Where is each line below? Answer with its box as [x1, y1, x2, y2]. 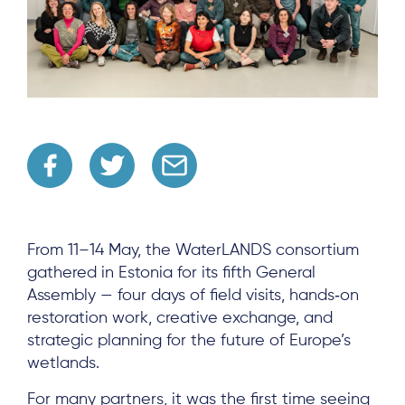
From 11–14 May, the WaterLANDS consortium [27, 242, 359, 259]
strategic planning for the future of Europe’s [27, 333, 351, 350]
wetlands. [27, 355, 99, 372]
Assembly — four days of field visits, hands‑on [27, 287, 359, 305]
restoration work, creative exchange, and [27, 310, 333, 327]
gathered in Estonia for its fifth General [27, 265, 316, 282]
